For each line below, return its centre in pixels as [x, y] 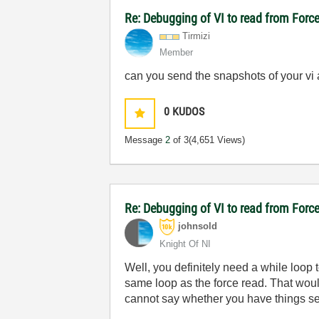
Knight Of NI [185, 244]
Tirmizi [197, 36]
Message [145, 140]
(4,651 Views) [217, 140]
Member [177, 52]
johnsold [198, 226]
